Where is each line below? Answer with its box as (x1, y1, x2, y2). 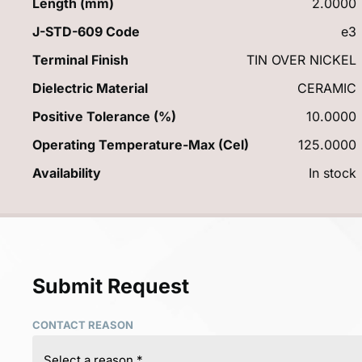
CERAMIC (297, 79, 357, 96)
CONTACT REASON (32, 318, 133, 331)
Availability (32, 164, 101, 181)
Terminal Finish (32, 51, 128, 68)
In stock (309, 164, 357, 181)
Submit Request (32, 273, 189, 298)
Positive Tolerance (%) (32, 107, 176, 124)
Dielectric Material (32, 79, 148, 96)
